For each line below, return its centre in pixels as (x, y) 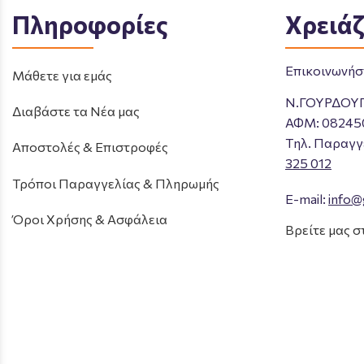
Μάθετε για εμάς (62, 75)
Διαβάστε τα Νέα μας (76, 111)
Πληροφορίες (90, 24)
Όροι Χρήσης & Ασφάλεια (90, 219)
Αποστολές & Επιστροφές (90, 147)
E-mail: (307, 199)
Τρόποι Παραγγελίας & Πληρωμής (116, 183)
